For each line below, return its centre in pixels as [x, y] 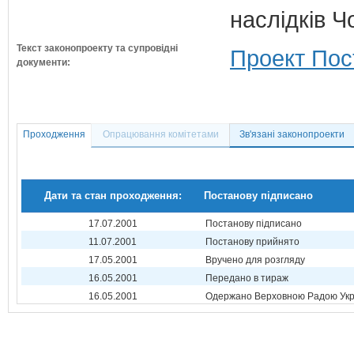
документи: [43, 62]
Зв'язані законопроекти [292, 134]
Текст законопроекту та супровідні [97, 48]
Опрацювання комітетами [160, 134]
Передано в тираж [247, 278]
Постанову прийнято [252, 242]
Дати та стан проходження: [113, 196]
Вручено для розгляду [255, 260]
